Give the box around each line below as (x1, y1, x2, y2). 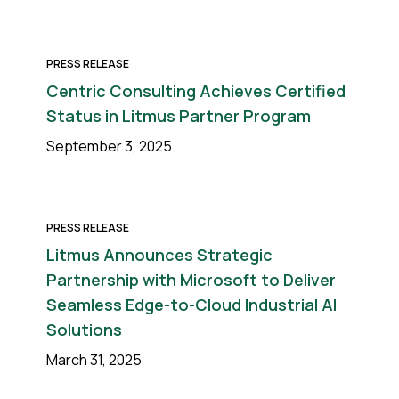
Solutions (46, 319, 122, 340)
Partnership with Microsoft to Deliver (46, 269, 336, 290)
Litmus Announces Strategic (46, 244, 273, 265)
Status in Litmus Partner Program (46, 105, 311, 126)
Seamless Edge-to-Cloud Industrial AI (46, 294, 337, 315)
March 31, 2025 (46, 350, 142, 370)
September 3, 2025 (46, 136, 172, 156)
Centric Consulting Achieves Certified (46, 80, 346, 102)
